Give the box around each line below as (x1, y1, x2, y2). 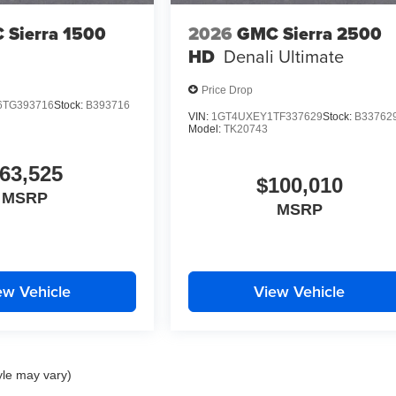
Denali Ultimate (224, 42, 345, 69)
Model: (188, 123, 225, 136)
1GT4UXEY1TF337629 (211, 110, 324, 124)
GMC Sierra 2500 (237, 19, 383, 47)
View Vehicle (254, 280, 346, 303)
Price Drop (202, 83, 254, 96)
